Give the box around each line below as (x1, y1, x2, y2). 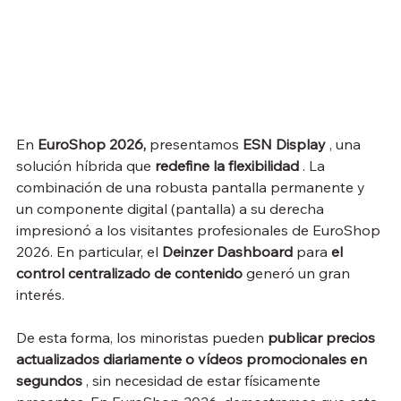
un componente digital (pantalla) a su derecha (16, 200, 328, 218)
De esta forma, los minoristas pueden (16, 328, 268, 347)
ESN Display (243, 135, 326, 154)
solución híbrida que (16, 157, 155, 175)
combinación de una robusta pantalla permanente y (16, 178, 369, 197)
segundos (16, 371, 82, 390)
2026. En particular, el (16, 243, 162, 261)
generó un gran (243, 264, 354, 283)
